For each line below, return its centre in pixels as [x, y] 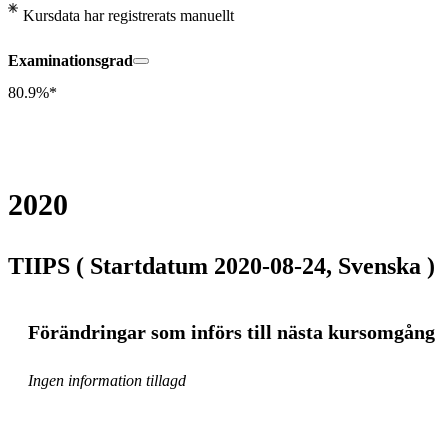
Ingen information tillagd [107, 381]
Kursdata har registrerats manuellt [128, 15]
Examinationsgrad [70, 60]
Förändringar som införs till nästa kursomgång [231, 331]
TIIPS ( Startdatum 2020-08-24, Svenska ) [221, 265]
